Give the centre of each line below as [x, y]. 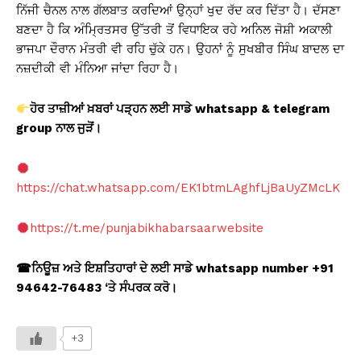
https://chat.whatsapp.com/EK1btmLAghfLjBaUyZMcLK [178, 188]
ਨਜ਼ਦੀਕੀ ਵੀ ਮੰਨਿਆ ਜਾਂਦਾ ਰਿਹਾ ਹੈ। [98, 69]
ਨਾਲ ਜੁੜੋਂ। [79, 129]
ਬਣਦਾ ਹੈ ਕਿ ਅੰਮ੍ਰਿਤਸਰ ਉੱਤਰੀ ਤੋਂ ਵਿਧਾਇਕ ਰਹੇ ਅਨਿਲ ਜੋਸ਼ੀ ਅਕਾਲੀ [174, 30]
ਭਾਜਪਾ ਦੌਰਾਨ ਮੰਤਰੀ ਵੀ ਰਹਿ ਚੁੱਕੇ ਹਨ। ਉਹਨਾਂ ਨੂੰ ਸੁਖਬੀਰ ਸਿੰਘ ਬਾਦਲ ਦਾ [180, 50]
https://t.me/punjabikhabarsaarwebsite [147, 228]
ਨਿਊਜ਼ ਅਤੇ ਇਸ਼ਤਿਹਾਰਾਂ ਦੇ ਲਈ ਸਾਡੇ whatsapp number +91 [183, 269]
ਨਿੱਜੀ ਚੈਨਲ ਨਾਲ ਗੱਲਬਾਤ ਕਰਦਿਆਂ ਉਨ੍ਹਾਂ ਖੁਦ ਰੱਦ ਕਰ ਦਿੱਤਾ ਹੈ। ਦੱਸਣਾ [178, 11]
